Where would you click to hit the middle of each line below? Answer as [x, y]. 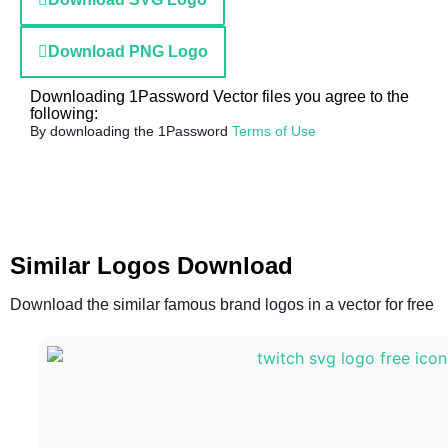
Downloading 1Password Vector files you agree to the [219, 96]
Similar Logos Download [151, 265]
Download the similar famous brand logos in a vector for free [222, 304]
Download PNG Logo [128, 51]
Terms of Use [274, 131]
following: [64, 113]
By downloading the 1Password [131, 131]
